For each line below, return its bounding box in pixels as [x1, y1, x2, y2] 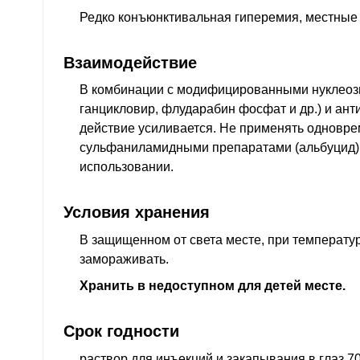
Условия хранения [63, 202, 210, 222]
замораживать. [80, 252, 169, 266]
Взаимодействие [63, 53, 197, 72]
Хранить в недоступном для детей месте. [80, 279, 346, 293]
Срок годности [63, 321, 179, 341]
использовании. [80, 160, 174, 174]
